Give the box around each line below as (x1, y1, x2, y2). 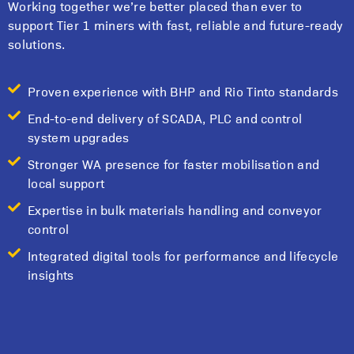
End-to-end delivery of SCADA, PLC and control (28, 109, 303, 126)
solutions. (8, 36, 66, 53)
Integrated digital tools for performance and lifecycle (28, 247, 339, 264)
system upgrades (28, 128, 130, 145)
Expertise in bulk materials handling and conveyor (28, 201, 322, 218)
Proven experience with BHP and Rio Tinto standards (28, 82, 338, 100)
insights (28, 265, 74, 283)
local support (28, 174, 105, 191)
